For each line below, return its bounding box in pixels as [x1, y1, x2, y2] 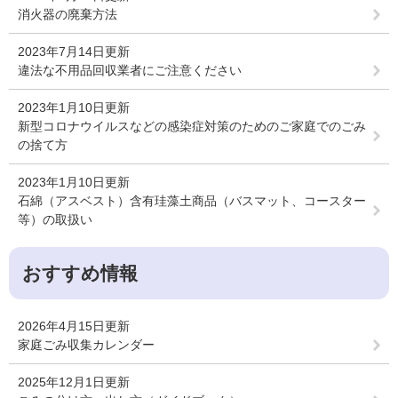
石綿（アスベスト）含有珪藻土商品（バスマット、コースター [18, 194, 366, 208]
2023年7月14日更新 [18, 44, 130, 59]
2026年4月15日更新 [18, 319, 130, 333]
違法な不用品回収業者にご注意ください [18, 63, 242, 77]
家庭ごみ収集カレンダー [18, 338, 155, 352]
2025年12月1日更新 [18, 375, 130, 389]
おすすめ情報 [22, 263, 138, 283]
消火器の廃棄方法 [18, 7, 117, 21]
